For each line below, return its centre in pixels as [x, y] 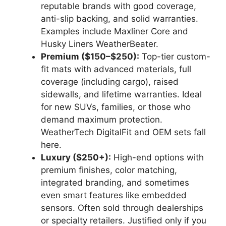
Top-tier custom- [175, 56]
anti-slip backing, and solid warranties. [120, 18]
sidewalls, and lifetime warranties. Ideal [121, 94]
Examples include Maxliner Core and [115, 31]
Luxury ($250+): [76, 157]
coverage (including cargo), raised [110, 81]
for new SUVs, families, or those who [116, 107]
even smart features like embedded [114, 195]
